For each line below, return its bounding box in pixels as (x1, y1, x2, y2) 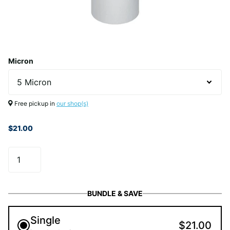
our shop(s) (56, 100, 88, 107)
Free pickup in (13, 100, 56, 107)
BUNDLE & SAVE (87, 189, 143, 198)
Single (30, 214, 61, 226)
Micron (8, 56, 33, 65)
